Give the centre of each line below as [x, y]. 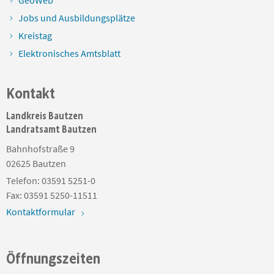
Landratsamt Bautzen [51, 130]
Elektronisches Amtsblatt [69, 54]
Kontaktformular [41, 211]
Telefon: [24, 180]
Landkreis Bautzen [45, 116]
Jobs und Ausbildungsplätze [77, 18]
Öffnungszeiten [53, 259]
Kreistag [35, 36]
